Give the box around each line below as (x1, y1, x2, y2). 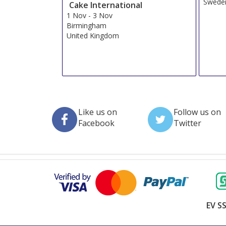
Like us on (78, 106, 117, 118)
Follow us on (173, 106, 221, 118)
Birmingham (66, 20, 106, 30)
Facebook (78, 118, 115, 129)
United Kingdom (66, 30, 119, 40)
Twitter (173, 118, 201, 129)
